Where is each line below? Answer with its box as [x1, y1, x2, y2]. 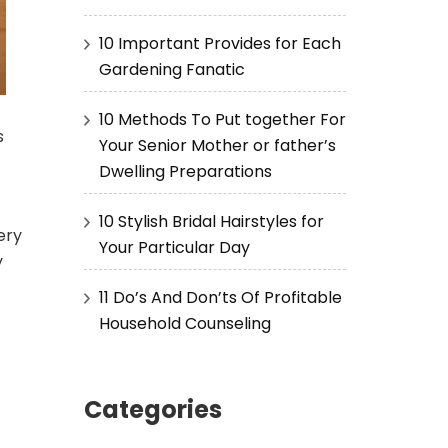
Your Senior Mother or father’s [98, 133, 336, 157]
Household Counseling [98, 311, 271, 335]
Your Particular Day [98, 235, 250, 259]
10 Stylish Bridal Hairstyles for [98, 209, 324, 233]
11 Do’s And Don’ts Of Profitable [98, 285, 342, 309]
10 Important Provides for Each [98, 31, 341, 55]
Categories [83, 392, 222, 426]
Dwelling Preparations [98, 159, 272, 183]
